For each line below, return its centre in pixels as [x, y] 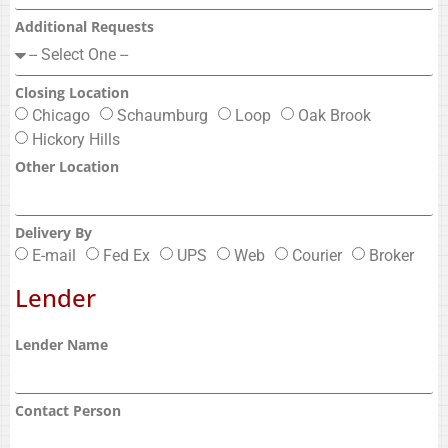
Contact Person [68, 410]
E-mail [54, 255]
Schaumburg [162, 115]
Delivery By [53, 232]
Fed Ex [126, 255]
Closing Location [72, 92]
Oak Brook [334, 115]
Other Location [67, 166]
